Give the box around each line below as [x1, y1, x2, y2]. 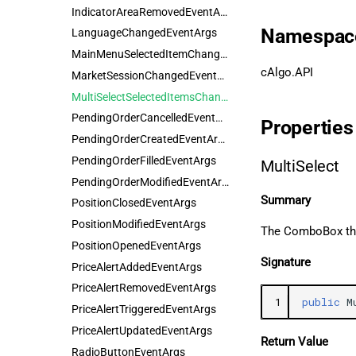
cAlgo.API [261, 65, 313, 79]
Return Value [261, 335, 328, 349]
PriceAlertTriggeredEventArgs [72, 303, 216, 315]
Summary [261, 193, 311, 207]
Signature [261, 255, 311, 269]
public [302, 294, 340, 309]
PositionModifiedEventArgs [72, 218, 206, 230]
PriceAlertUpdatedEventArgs [72, 323, 212, 337]
